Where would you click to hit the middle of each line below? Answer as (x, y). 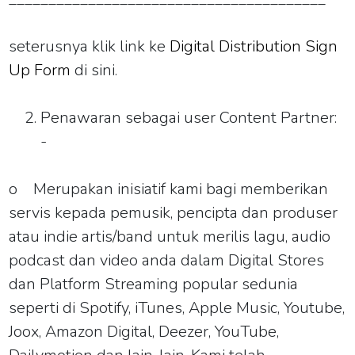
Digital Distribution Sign (254, 46)
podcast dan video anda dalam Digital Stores (167, 260)
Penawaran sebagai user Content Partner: (189, 117)
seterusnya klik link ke (90, 46)
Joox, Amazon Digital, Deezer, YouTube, (144, 331)
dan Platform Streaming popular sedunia (154, 284)
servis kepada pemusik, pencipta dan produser (174, 212)
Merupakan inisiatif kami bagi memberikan (181, 189)
